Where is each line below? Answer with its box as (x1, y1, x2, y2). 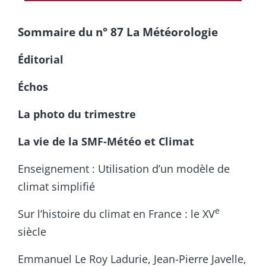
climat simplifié (18, 179, 95, 194)
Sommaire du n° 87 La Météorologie (18, 24, 218, 39)
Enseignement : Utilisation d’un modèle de (18, 161, 230, 176)
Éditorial (18, 52, 64, 66)
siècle (18, 224, 46, 239)
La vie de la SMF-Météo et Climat (18, 134, 194, 148)
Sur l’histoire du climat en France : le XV (18, 206, 215, 221)
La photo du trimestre (18, 106, 136, 121)
